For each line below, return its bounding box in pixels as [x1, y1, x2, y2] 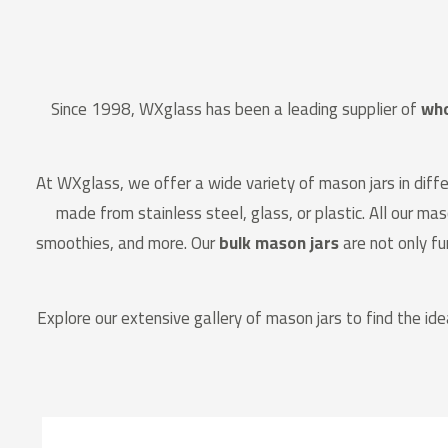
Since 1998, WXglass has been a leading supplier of [50, 93, 421, 125]
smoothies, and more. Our [36, 227, 219, 260]
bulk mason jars [219, 227, 339, 260]
